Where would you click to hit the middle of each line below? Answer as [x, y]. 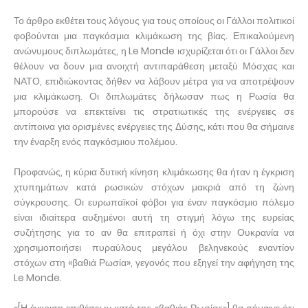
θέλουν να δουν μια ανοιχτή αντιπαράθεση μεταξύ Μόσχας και [154, 66]
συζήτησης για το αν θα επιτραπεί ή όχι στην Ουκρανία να [154, 232]
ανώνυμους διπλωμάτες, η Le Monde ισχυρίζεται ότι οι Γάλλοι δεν [154, 51]
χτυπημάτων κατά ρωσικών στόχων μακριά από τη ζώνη [154, 187]
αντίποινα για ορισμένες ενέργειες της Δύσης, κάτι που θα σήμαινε [154, 126]
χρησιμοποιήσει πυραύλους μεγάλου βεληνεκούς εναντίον [154, 247]
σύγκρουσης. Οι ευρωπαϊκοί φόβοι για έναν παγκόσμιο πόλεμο [154, 202]
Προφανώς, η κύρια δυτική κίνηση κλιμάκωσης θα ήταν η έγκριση [154, 172]
